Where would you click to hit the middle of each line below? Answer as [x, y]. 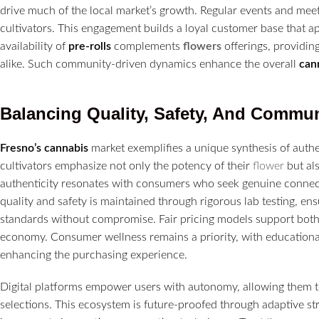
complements [147, 46]
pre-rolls [90, 46]
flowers [202, 46]
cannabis [66, 148]
